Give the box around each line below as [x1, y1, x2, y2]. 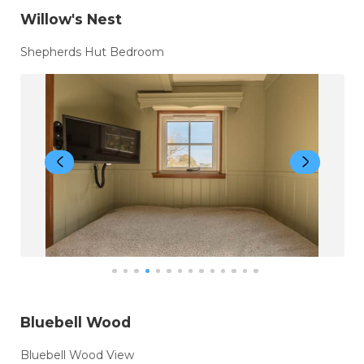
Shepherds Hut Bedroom [19, 45, 164, 60]
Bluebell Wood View [19, 347, 134, 362]
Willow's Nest [19, 11, 122, 28]
